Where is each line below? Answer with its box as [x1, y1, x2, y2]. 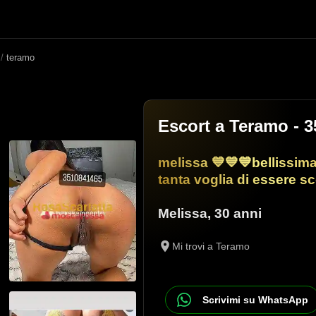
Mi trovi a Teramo [172, 241, 250, 252]
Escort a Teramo [158, 116, 288, 135]
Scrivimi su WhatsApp [202, 294, 308, 305]
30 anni [211, 206, 262, 221]
